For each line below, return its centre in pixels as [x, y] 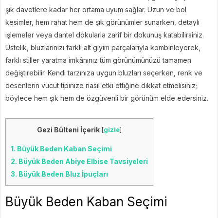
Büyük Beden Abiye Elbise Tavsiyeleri [82, 162]
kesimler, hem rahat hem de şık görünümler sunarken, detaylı [102, 22]
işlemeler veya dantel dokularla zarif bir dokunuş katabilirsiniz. [105, 35]
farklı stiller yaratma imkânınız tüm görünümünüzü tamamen [98, 60]
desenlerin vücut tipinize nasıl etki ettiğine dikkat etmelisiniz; [101, 85]
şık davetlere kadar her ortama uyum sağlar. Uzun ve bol [96, 9]
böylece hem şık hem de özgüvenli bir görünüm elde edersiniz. [107, 98]
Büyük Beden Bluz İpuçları [63, 174]
